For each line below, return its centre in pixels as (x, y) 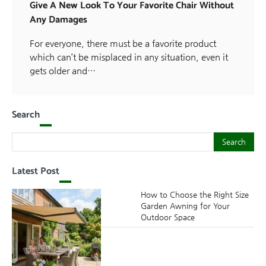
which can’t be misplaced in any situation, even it (129, 57)
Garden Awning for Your (185, 206)
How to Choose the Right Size (194, 195)
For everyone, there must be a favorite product (123, 43)
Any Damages (58, 20)
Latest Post (36, 172)
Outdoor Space (167, 217)
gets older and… (63, 71)
